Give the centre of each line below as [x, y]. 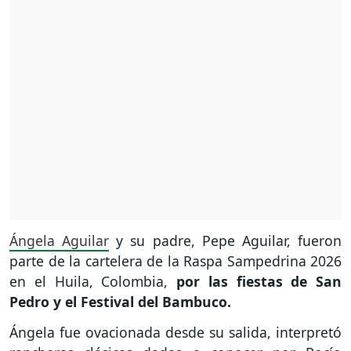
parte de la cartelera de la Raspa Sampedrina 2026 [175, 261]
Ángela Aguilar [60, 241]
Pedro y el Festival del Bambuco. [122, 302]
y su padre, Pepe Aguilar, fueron [226, 241]
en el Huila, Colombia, [93, 282]
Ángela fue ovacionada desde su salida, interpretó [175, 333]
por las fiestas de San [259, 282]
